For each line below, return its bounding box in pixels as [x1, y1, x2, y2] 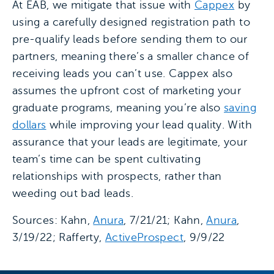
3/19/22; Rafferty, [12, 231, 105, 243]
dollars [12, 119, 46, 131]
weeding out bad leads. [12, 187, 133, 199]
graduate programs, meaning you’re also [12, 102, 224, 114]
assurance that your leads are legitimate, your [12, 136, 248, 148]
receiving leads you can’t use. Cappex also [12, 67, 233, 80]
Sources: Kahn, [12, 214, 94, 226]
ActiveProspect [105, 231, 183, 243]
